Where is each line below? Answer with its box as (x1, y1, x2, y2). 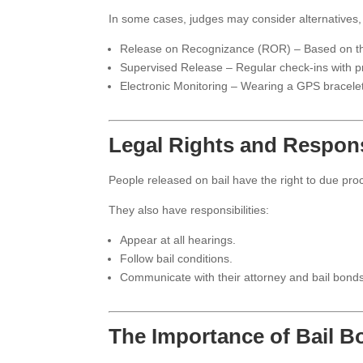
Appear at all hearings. (120, 233, 237, 246)
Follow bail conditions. (120, 251, 233, 265)
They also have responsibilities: (109, 203, 270, 216)
